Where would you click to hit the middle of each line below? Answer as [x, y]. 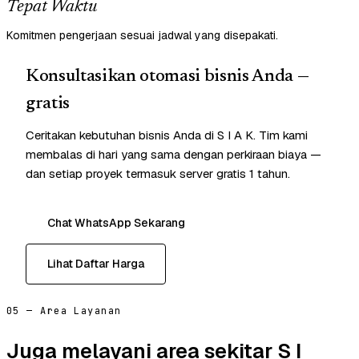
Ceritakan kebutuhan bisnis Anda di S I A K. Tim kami [167, 135]
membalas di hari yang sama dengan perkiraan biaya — [173, 155]
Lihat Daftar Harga [96, 264]
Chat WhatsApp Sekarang [116, 223]
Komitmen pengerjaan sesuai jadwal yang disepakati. [142, 36]
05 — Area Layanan [64, 311]
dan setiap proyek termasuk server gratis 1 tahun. [158, 174]
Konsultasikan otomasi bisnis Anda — [167, 77]
